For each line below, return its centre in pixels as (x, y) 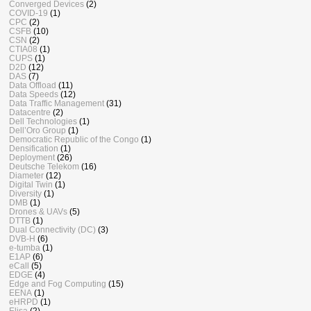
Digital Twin (31, 184)
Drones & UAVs (38, 211)
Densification (34, 148)
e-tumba (25, 247)
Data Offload (33, 85)
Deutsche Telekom (44, 166)
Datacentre (30, 112)
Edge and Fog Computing (58, 283)
